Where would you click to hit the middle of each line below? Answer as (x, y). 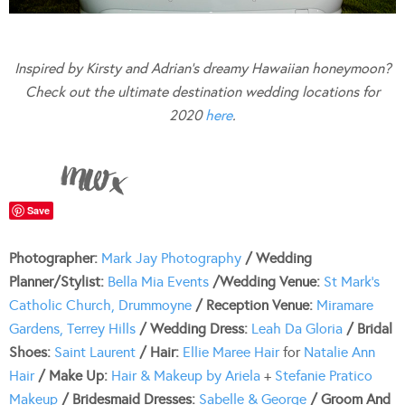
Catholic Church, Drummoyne (100, 305)
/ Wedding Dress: (195, 328)
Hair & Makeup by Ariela (186, 375)
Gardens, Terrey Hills (72, 328)
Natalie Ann (339, 352)
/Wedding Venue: (268, 281)
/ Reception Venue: (256, 305)
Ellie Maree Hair (231, 352)
